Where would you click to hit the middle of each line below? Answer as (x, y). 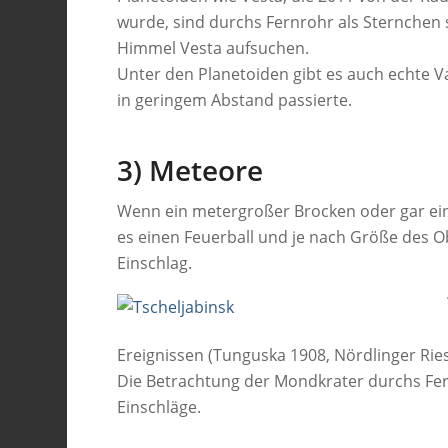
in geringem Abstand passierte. (235, 99)
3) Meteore (190, 169)
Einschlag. (155, 263)
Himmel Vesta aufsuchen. (213, 47)
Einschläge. (159, 406)
